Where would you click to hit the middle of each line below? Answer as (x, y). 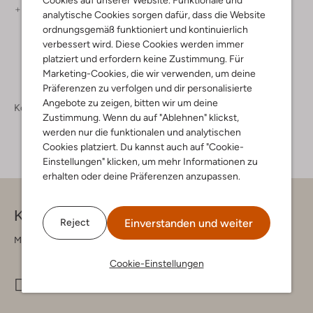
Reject (75, 222)
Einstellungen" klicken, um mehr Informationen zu (150, 161)
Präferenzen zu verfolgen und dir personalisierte (147, 88)
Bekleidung (96, 107)
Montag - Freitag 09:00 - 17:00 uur (83, 240)
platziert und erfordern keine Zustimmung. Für (143, 58)
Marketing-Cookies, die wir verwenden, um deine (149, 73)
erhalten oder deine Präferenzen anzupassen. (141, 176)
